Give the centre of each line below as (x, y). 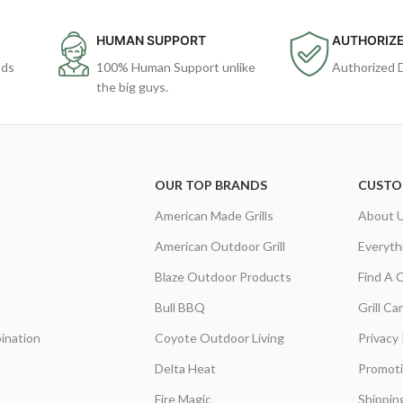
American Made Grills (214, 215)
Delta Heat (185, 368)
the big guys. (132, 86)
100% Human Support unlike (175, 67)
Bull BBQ (179, 307)
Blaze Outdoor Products (223, 276)
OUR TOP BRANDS (210, 184)
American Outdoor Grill (219, 246)
